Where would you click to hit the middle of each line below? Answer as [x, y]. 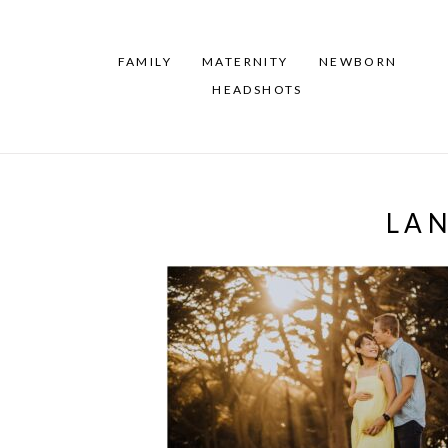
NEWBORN [358, 62]
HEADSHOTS [257, 90]
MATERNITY [245, 62]
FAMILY [145, 62]
